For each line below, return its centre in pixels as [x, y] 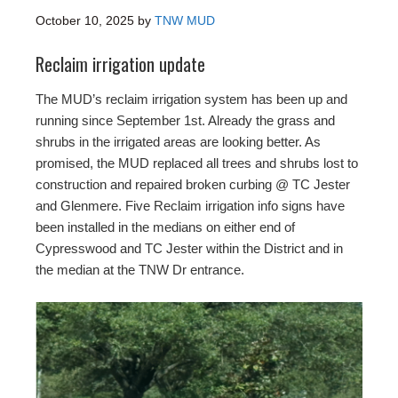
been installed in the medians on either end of [165, 227]
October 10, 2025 [85, 21]
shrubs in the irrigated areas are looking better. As [178, 142]
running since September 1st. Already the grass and [185, 121]
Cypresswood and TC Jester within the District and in [189, 249]
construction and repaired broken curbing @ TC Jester [193, 185]
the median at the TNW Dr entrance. [140, 270]
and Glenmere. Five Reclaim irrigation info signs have [190, 206]
